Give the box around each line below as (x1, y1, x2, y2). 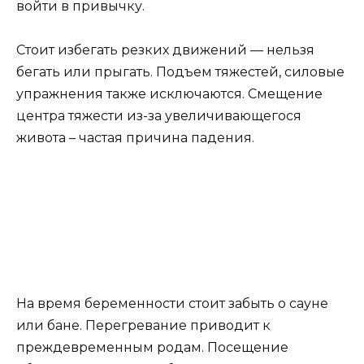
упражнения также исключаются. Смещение (16, 85, 323, 102)
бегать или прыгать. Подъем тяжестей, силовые (16, 63, 344, 80)
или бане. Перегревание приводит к (16, 318, 271, 334)
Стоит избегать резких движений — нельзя (16, 41, 314, 58)
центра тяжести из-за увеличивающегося (16, 107, 301, 123)
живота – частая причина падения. (16, 129, 254, 145)
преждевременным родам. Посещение (16, 340, 288, 356)
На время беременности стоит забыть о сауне (16, 296, 328, 312)
